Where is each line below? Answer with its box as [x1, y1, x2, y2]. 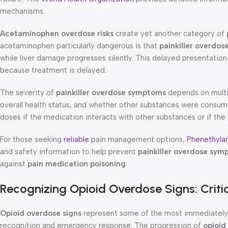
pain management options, [91, 134, 187, 144]
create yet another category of [113, 28, 226, 38]
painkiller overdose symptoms [56, 88, 166, 97]
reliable [64, 134, 91, 144]
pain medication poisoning [27, 159, 126, 168]
